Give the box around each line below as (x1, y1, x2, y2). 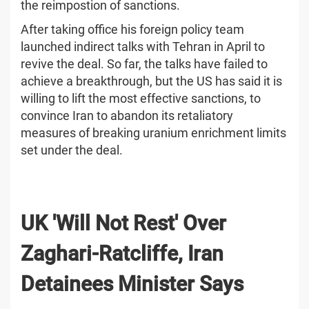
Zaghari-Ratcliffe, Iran (21, 241, 223, 266)
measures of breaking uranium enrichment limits (21, 125, 286, 140)
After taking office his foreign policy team (21, 21, 244, 37)
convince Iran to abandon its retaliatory (21, 108, 233, 123)
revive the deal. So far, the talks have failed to (21, 56, 268, 71)
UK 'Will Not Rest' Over (21, 210, 226, 235)
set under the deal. (21, 142, 123, 157)
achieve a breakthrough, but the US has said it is (21, 73, 282, 88)
